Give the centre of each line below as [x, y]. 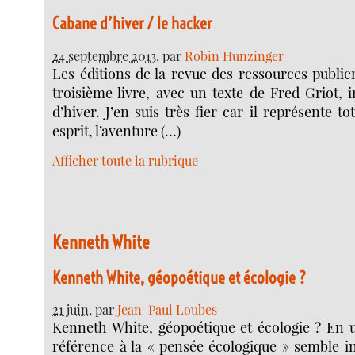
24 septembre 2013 [105, 55]
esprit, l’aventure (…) [117, 130]
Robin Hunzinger [235, 55]
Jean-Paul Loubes [168, 309]
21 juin [71, 309]
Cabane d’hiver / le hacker [132, 24]
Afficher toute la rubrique [126, 160]
